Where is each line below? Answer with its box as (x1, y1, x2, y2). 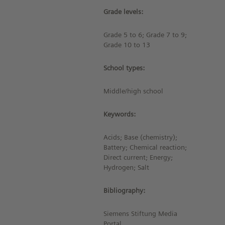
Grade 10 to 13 (103, 41, 151, 49)
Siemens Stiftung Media (103, 209, 178, 217)
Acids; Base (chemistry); (103, 133, 178, 141)
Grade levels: (103, 8, 144, 16)
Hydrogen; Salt (103, 163, 150, 171)
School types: (103, 64, 145, 72)
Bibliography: (103, 186, 146, 194)
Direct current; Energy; (103, 153, 173, 161)
